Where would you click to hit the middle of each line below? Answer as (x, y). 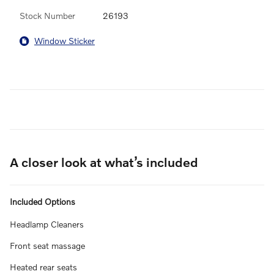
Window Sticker (65, 41)
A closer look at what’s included (104, 161)
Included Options (43, 201)
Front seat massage (47, 245)
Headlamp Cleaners (47, 224)
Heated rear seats (43, 267)
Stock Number (47, 15)
